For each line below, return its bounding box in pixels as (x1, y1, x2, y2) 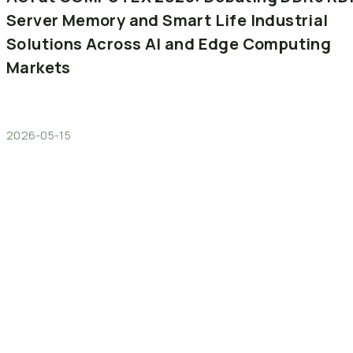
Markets (6, 56, 71, 78)
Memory (61, 9, 126, 31)
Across (86, 32, 142, 54)
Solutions (6, 32, 83, 54)
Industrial (250, 9, 329, 31)
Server (6, 9, 59, 31)
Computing (242, 32, 332, 54)
